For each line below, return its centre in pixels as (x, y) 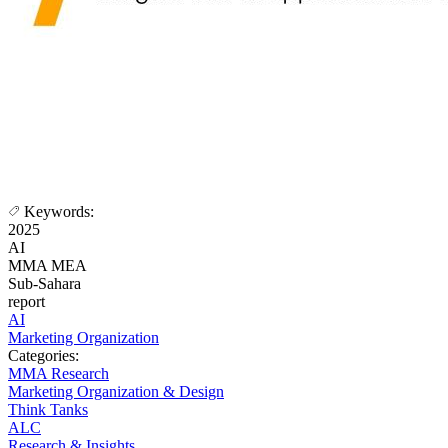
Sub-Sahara (44, 284)
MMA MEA (47, 266)
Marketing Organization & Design (116, 392)
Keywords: (59, 212)
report (26, 302)
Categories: (45, 356)
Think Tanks (48, 410)
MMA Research (58, 374)
